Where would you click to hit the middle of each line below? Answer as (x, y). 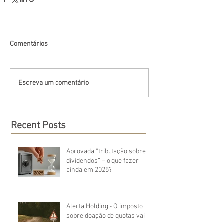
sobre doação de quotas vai (106, 216)
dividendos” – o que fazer (103, 161)
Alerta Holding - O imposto (105, 207)
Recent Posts (38, 126)
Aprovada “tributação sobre (106, 152)
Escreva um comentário (54, 83)
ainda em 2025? (89, 170)
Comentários (29, 44)
